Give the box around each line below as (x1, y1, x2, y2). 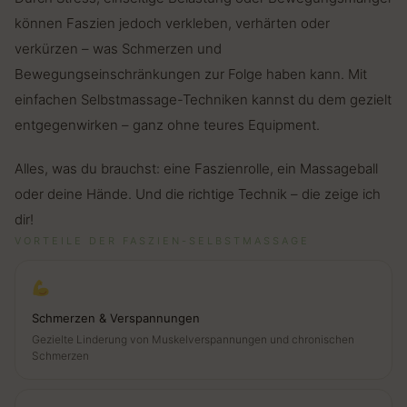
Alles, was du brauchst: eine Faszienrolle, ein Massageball (15, 160, 378, 178)
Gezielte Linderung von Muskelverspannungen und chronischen (32, 333, 354, 347)
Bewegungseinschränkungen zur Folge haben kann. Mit (15, 65, 367, 84)
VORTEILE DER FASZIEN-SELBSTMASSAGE (15, 234, 310, 248)
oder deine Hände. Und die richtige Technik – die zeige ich (15, 185, 381, 203)
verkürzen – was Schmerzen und (15, 40, 222, 58)
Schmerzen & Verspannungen (32, 311, 200, 326)
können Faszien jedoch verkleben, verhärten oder (15, 15, 330, 33)
